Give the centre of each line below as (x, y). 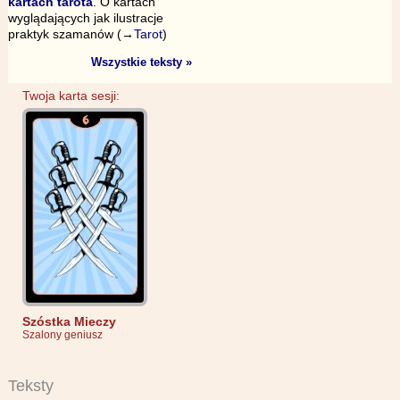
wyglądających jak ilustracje (85, 17)
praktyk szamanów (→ (71, 33)
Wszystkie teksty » (142, 62)
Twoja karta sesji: (71, 95)
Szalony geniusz (62, 334)
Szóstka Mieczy (69, 321)
